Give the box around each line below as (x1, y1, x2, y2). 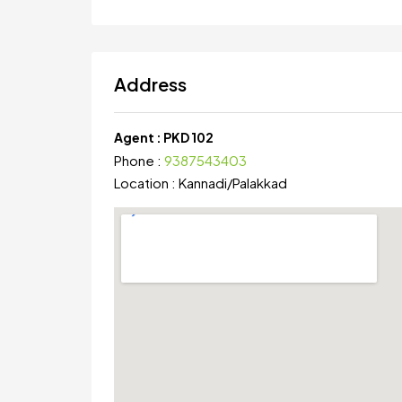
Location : (114, 174, 179, 191)
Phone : (114, 152, 164, 169)
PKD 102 (163, 129, 214, 145)
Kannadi (179, 174, 227, 191)
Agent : (114, 129, 163, 145)
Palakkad (232, 174, 287, 191)
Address (114, 73, 187, 95)
